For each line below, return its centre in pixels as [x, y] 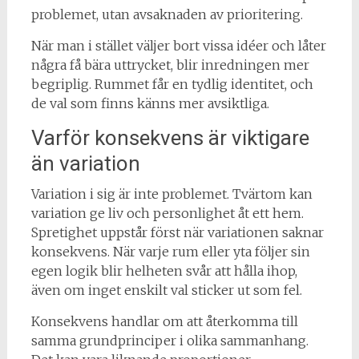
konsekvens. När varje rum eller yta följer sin [170, 251]
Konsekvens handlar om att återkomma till [164, 321]
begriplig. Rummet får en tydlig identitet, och [172, 84]
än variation [85, 163]
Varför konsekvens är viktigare [170, 137]
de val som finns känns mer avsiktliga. [150, 103]
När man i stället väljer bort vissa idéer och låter [178, 45]
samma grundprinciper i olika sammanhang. [169, 340]
